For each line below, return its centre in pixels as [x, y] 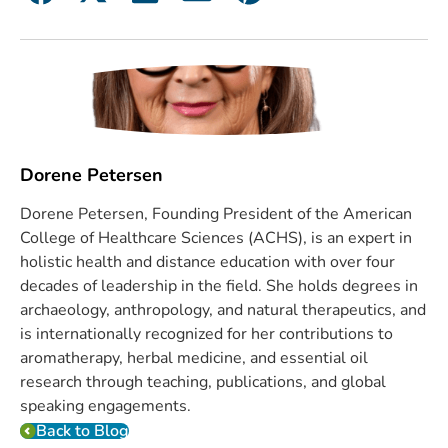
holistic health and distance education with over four [207, 261]
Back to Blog [82, 430]
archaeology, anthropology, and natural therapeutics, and [223, 309]
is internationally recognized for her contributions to [206, 333]
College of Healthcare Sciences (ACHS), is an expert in [216, 237]
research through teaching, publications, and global [203, 381]
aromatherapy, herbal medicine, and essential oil [194, 357]
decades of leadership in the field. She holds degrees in [219, 285]
